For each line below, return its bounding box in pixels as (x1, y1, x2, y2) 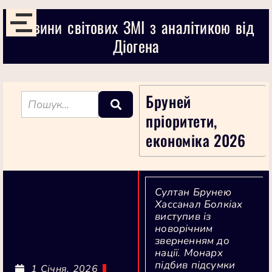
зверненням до (155, 234, 229, 248)
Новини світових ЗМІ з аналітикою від (17, 15, 255, 39)
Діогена (112, 34, 160, 58)
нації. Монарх (155, 246, 223, 260)
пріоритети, (146, 109, 217, 132)
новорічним (155, 222, 213, 236)
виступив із (155, 209, 211, 223)
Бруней (146, 90, 191, 112)
